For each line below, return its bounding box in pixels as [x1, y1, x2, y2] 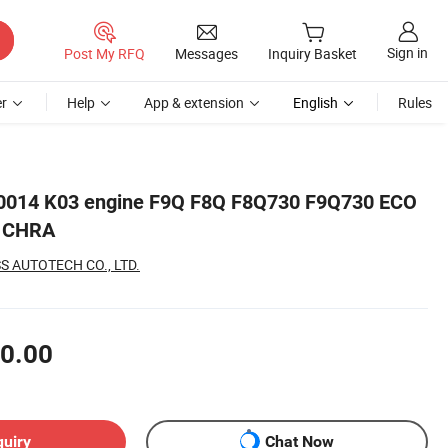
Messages [175, 43, 238, 63]
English [293, 93, 338, 112]
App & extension [144, 93, 244, 112]
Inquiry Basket [268, 44, 357, 64]
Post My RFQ [64, 43, 145, 63]
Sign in [387, 43, 428, 63]
